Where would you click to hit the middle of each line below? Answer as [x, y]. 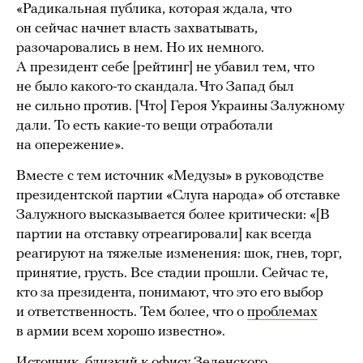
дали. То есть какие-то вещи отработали [145, 126]
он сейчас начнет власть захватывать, [137, 29]
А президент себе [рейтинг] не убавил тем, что [165, 68]
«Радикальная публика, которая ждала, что [154, 10]
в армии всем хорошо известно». [121, 332]
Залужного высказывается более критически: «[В [173, 216]
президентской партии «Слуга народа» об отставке [178, 196]
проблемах [282, 313]
